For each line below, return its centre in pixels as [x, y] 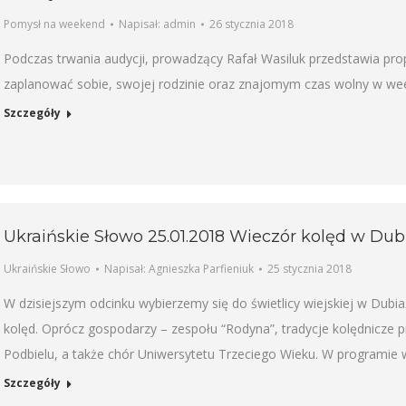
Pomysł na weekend [54, 24]
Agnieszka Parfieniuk [201, 269]
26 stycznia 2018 [251, 24]
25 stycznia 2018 [309, 269]
